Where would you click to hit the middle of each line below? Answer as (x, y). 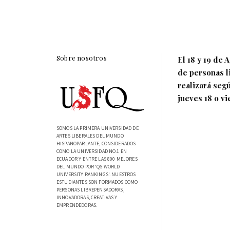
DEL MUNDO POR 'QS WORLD (88, 167)
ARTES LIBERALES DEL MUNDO (90, 136)
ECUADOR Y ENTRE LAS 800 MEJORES (97, 159)
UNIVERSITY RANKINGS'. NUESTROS (96, 175)
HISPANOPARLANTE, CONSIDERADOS (96, 144)
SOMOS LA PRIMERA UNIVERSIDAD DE (98, 128)
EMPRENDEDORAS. (77, 205)
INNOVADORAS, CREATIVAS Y (87, 198)
